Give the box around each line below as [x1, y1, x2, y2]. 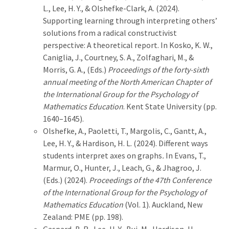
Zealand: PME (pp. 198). [43, 211, 123, 222]
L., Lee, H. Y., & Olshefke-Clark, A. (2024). [43, 3, 179, 13]
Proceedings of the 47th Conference [89, 174, 212, 185]
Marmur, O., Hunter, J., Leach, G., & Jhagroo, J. [43, 162, 201, 173]
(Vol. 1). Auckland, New [123, 199, 202, 210]
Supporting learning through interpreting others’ [43, 15, 217, 26]
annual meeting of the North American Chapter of [43, 76, 212, 87]
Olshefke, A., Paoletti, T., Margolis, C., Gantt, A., [43, 125, 207, 136]
